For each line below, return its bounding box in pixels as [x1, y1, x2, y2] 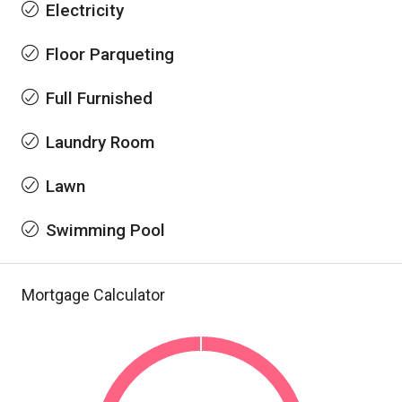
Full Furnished [46, 88, 153, 109]
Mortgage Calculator [22, 285, 165, 304]
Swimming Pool [46, 220, 165, 240]
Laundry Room [46, 132, 154, 153]
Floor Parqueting [46, 44, 174, 65]
